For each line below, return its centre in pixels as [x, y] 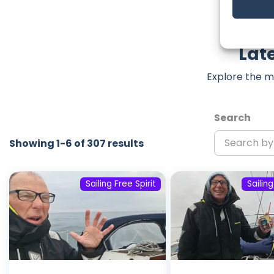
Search [232, 117]
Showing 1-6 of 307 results [76, 143]
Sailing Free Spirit [120, 184]
